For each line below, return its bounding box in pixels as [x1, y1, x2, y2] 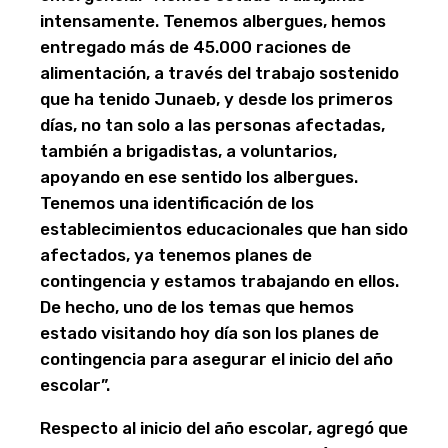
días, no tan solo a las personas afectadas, [40, 115, 385, 136]
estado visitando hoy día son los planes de [40, 323, 379, 344]
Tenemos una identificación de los [40, 193, 314, 214]
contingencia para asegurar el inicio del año [40, 349, 393, 370]
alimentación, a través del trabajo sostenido [40, 63, 399, 84]
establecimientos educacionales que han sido [40, 219, 408, 240]
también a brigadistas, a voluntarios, [40, 141, 337, 162]
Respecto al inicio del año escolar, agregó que [40, 418, 408, 439]
